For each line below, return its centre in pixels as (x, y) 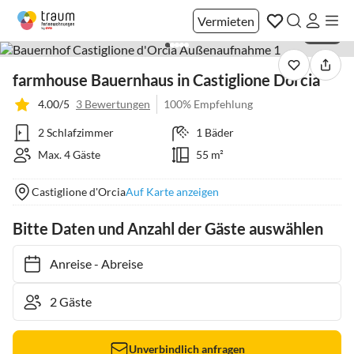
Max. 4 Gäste (69, 154)
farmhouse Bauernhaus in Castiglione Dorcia (166, 80)
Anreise (63, 264)
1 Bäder (215, 132)
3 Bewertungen (113, 104)
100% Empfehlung (208, 104)
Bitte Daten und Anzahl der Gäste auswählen (168, 228)
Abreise (114, 264)
